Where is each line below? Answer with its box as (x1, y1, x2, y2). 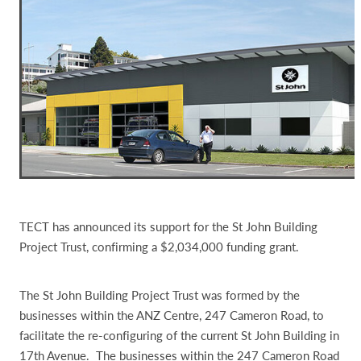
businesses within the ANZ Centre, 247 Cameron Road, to (19, 306, 324, 323)
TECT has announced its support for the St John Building (19, 218, 317, 234)
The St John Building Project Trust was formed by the (19, 286, 300, 303)
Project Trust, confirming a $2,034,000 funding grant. (19, 238, 299, 255)
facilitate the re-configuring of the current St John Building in (19, 326, 339, 343)
